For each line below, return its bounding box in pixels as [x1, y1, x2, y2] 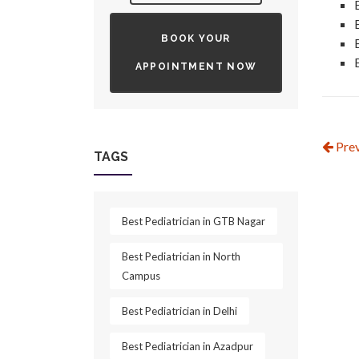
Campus [122, 269, 160, 282]
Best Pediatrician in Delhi [122, 305, 237, 317]
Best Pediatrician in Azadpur [122, 340, 253, 353]
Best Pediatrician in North [122, 250, 240, 263]
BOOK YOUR [161, 33, 231, 44]
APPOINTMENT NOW [135, 61, 257, 72]
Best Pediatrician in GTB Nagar [122, 215, 265, 228]
